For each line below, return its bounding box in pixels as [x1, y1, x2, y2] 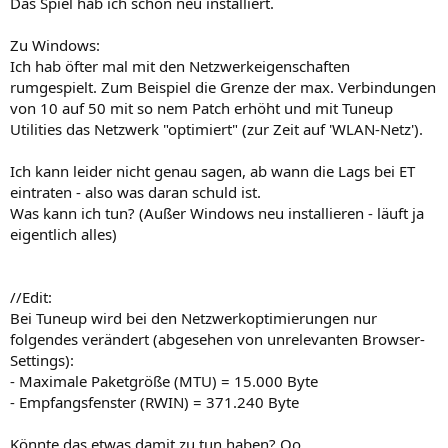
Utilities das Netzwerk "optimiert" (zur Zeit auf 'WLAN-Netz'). [10, 119, 423, 139]
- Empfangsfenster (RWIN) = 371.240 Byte [10, 392, 299, 412]
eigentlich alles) [10, 224, 117, 244]
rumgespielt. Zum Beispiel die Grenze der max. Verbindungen [10, 77, 436, 97]
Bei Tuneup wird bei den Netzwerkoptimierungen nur [10, 308, 377, 328]
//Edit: [10, 287, 52, 307]
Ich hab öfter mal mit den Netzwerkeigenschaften [10, 56, 350, 76]
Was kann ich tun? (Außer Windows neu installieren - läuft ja [10, 203, 424, 223]
